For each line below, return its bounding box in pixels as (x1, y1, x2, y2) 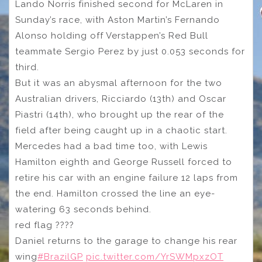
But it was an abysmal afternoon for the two (15, 78, 222, 89)
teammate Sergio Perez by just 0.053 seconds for (15, 46, 245, 57)
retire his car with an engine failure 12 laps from (15, 173, 238, 184)
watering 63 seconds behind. (15, 204, 154, 215)
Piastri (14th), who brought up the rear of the (15, 109, 224, 120)
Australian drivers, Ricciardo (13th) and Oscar (15, 94, 226, 105)
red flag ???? (15, 220, 74, 231)
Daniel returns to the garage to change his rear (15, 236, 237, 247)
